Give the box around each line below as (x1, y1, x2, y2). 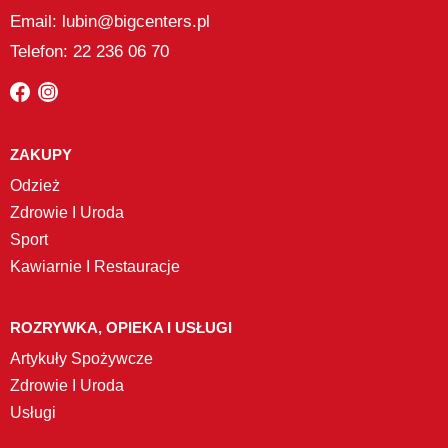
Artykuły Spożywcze (10, 349, 153, 367)
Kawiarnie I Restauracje (10, 257, 180, 275)
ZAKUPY (10, 145, 72, 163)
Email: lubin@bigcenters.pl (10, 11, 210, 31)
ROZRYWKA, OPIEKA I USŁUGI (10, 318, 232, 336)
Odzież (10, 176, 60, 194)
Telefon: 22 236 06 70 (10, 41, 169, 61)
